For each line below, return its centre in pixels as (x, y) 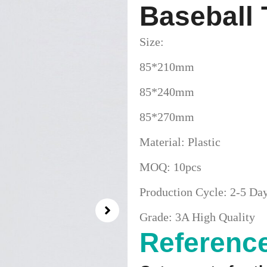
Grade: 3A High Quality (197, 217)
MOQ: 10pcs (170, 167)
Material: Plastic (180, 142)
